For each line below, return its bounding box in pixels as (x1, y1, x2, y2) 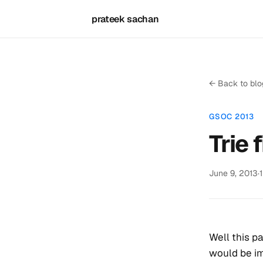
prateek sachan (92, 12, 159, 25)
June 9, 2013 (209, 168, 258, 178)
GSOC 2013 (209, 112, 255, 122)
